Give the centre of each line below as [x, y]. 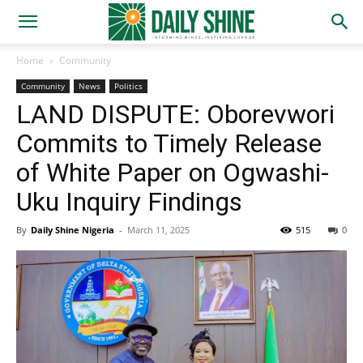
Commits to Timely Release [169, 143]
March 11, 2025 [158, 230]
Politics [128, 86]
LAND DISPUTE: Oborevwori [175, 114]
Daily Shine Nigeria [73, 230]
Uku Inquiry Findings [129, 202]
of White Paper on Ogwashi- [173, 173]
